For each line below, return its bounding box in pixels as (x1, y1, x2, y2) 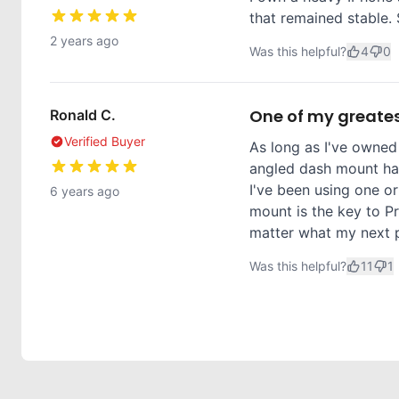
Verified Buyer (64, 134, 145, 149)
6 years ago (50, 183, 119, 199)
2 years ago (50, 33, 118, 48)
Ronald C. (50, 106, 116, 124)
